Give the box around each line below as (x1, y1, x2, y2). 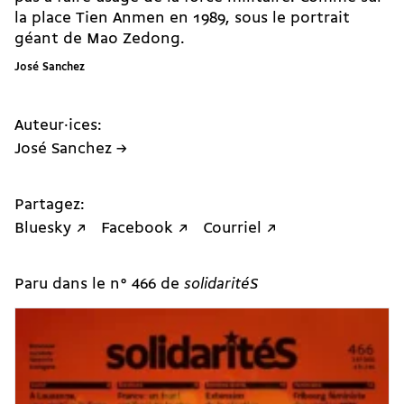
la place (14, 11, 76, 27)
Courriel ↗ (203, 220, 277, 236)
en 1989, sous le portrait (165, 11, 350, 27)
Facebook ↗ (101, 220, 188, 236)
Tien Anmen (76, 11, 165, 27)
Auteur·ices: (14, 118, 102, 134)
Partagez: (14, 197, 85, 213)
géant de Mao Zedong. (14, 32, 185, 48)
